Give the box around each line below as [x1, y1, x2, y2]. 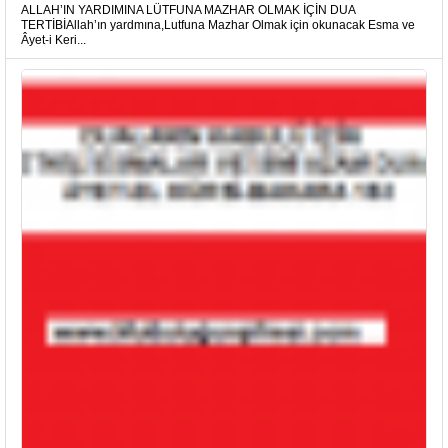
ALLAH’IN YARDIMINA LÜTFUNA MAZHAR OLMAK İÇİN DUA [21, 3, 355, 17]
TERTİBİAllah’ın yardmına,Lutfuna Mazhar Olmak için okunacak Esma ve [21, 18, 415, 32]
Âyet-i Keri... [21, 33, 86, 47]
